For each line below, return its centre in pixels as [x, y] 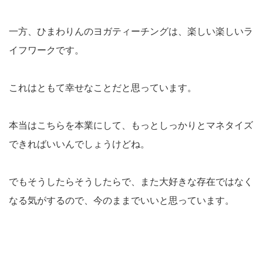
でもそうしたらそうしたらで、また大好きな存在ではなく [131, 182]
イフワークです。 [46, 50]
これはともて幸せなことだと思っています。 [103, 88]
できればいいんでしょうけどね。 [79, 144]
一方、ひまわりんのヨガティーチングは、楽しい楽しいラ [131, 32]
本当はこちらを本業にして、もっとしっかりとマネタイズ [131, 126]
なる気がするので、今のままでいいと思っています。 [122, 201]
